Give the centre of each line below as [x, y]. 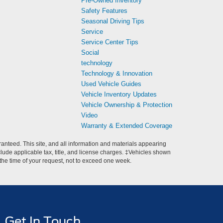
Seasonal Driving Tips [113, 21]
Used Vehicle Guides [111, 84]
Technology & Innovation [117, 73]
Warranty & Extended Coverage [127, 126]
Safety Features [104, 11]
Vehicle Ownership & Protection [127, 105]
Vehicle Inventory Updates [119, 94]
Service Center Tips [110, 42]
